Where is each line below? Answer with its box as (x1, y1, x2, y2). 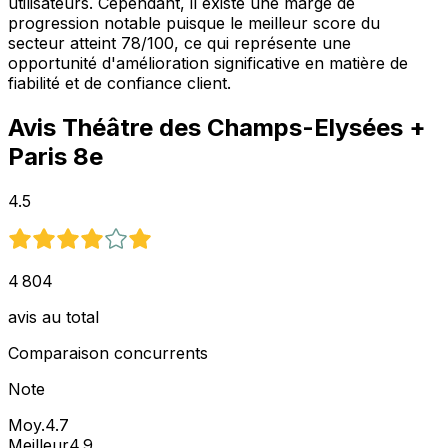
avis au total (8, 307, 99, 328)
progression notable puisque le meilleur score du (8, 13, 380, 34)
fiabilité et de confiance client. (8, 73, 231, 94)
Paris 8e (8, 142, 103, 172)
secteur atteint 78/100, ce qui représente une (8, 33, 351, 54)
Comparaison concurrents (8, 343, 208, 364)
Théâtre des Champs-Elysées (62, 113, 403, 143)
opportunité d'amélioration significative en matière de (8, 53, 408, 74)
